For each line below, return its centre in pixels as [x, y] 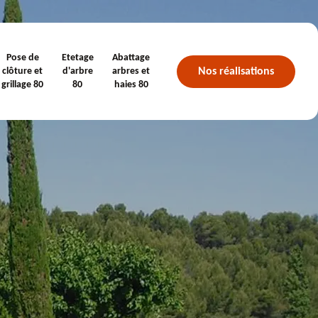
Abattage [131, 58]
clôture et [23, 71]
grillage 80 [23, 85]
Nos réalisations [236, 71]
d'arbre [77, 71]
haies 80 [131, 85]
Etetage [77, 58]
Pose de [22, 58]
